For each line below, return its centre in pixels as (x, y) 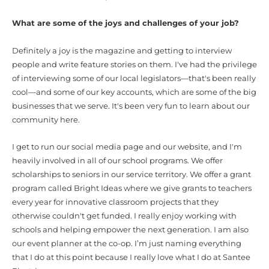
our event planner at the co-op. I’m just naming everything (127, 244)
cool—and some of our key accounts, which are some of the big (134, 92)
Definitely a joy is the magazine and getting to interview (122, 50)
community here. (46, 119)
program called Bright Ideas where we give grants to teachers (132, 189)
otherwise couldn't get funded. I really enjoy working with (124, 216)
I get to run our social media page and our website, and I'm (127, 147)
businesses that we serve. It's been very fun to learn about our (131, 106)
